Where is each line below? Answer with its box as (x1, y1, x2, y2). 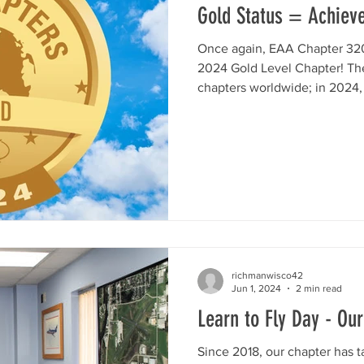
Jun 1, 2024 (232, 283, 281, 294)
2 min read (296, 283, 342, 294)
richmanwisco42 (232, 269, 303, 281)
